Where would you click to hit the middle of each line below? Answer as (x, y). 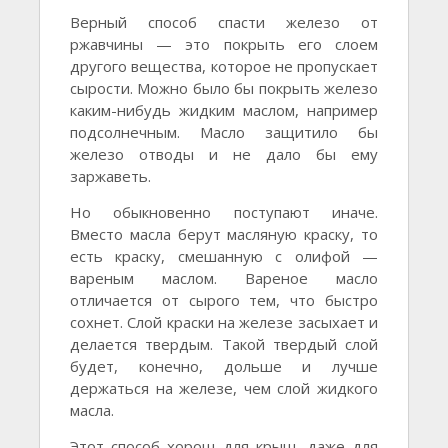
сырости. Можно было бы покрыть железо (224, 88)
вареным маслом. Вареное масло (224, 278)
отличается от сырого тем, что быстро (224, 300)
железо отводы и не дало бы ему (224, 154)
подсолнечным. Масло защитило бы (224, 132)
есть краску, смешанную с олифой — (224, 256)
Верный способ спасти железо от (224, 22)
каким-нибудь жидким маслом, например (224, 110)
